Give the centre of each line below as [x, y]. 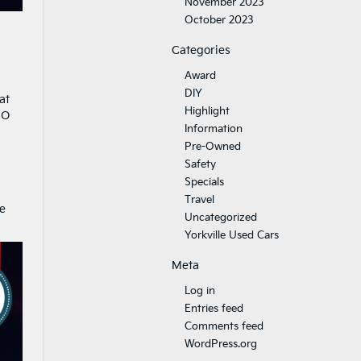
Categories [201, 50]
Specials [204, 182]
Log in [200, 291]
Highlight [207, 111]
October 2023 [219, 20]
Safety [200, 164]
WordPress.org [221, 344]
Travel [199, 200]
